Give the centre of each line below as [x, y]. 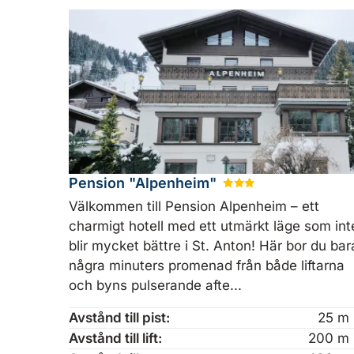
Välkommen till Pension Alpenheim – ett [194, 206]
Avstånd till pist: [119, 317]
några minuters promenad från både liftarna [207, 265]
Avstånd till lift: [115, 338]
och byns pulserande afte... [155, 285]
